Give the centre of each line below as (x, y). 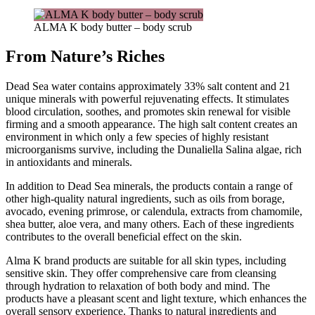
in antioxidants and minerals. (69, 162)
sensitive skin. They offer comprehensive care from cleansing (141, 274)
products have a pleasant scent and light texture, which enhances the (156, 299)
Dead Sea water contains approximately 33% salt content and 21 (148, 86)
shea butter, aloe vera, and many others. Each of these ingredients (150, 224)
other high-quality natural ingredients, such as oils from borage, (145, 199)
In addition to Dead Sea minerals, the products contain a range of (149, 186)
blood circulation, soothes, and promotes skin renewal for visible (148, 112)
